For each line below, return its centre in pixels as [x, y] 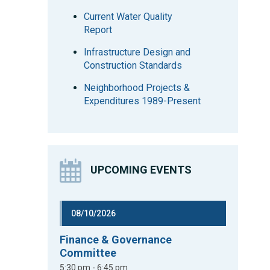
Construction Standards [133, 65]
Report [98, 30]
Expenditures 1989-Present [143, 101]
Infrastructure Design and [137, 52]
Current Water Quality [128, 17]
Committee [88, 253]
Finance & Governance [116, 240]
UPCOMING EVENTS [141, 169]
